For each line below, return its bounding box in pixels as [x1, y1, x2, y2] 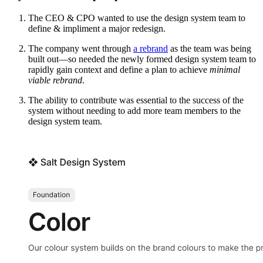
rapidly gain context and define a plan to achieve [28, 64, 210, 75]
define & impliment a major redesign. [28, 23, 166, 33]
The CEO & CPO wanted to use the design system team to [28, 12, 245, 23]
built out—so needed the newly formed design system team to [28, 53, 256, 64]
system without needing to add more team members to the [28, 105, 241, 116]
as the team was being [168, 43, 251, 53]
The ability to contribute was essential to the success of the [28, 95, 244, 105]
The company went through [28, 43, 133, 53]
